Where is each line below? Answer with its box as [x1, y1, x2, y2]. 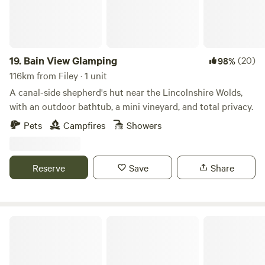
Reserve [33, 161, 66, 174]
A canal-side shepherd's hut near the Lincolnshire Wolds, [9, 85, 243, 98]
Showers [127, 118, 161, 131]
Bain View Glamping [24, 53, 117, 67]
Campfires [63, 118, 105, 131]
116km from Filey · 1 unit [9, 69, 107, 82]
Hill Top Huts [9, 214, 57, 226]
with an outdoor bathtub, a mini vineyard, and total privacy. [9, 99, 253, 112]
